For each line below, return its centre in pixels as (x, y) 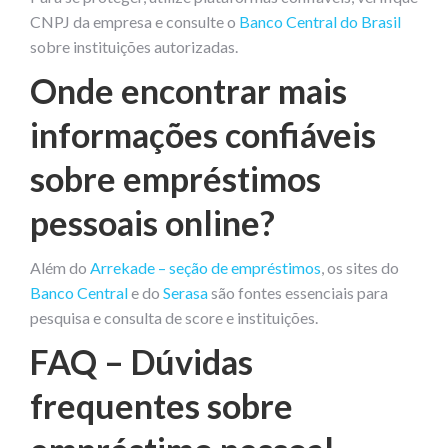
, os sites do (360, 267)
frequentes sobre (161, 405)
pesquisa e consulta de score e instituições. (174, 317)
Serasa (185, 292)
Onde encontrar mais (188, 90)
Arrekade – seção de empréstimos (205, 267)
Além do (60, 267)
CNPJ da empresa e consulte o (134, 21)
